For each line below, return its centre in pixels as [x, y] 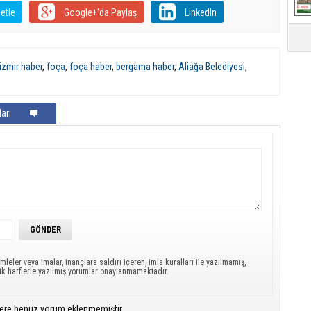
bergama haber [145, 67]
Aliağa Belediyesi [212, 67]
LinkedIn [200, 12]
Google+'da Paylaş [100, 12]
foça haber [91, 67]
